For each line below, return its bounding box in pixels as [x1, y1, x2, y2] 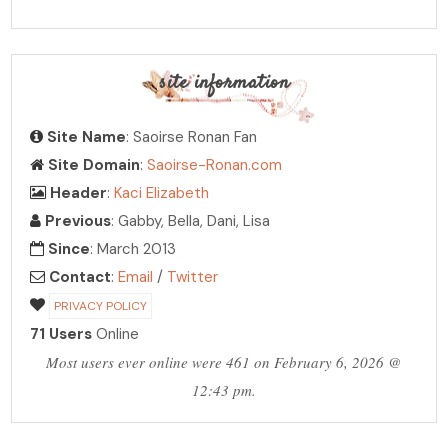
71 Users [30, 324, 93, 345]
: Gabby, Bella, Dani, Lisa [111, 211, 271, 232]
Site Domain [48, 155, 141, 176]
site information [159, 69, 289, 99]
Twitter [167, 267, 219, 288]
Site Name [47, 127, 127, 148]
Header [50, 183, 108, 204]
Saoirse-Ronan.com [147, 155, 283, 176]
